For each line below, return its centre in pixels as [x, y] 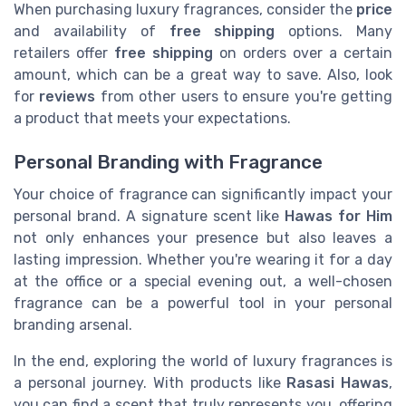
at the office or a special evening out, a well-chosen [203, 282]
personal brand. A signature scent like [150, 217]
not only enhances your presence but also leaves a [203, 238]
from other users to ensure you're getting [244, 96]
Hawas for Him [338, 217]
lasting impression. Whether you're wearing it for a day [203, 260]
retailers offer [64, 53]
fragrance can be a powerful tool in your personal [203, 304]
